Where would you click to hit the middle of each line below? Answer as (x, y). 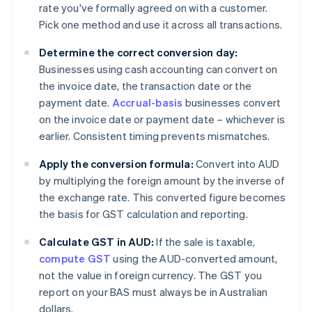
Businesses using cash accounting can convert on (158, 69)
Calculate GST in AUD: (97, 242)
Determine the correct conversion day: (139, 53)
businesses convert (232, 103)
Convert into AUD (236, 164)
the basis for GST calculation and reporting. (143, 214)
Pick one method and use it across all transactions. (161, 25)
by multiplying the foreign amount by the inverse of (162, 181)
